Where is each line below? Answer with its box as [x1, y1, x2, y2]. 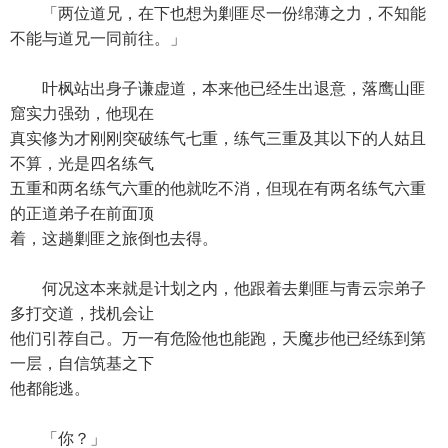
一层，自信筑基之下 [10, 355, 154, 372]
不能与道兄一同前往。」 [10, 30, 186, 47]
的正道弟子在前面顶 [10, 205, 154, 222]
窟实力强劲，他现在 [10, 105, 154, 122]
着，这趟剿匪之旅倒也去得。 [10, 230, 218, 247]
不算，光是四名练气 [10, 155, 154, 172]
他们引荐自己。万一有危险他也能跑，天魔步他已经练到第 [10, 330, 426, 347]
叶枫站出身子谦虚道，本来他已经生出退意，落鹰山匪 [10, 80, 426, 97]
